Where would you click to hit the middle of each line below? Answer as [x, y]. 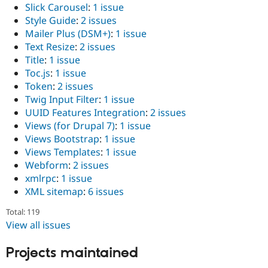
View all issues [38, 225]
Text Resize [50, 47]
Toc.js [38, 73]
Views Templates [63, 152]
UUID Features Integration [85, 113]
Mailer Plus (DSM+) [68, 34]
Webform [47, 165]
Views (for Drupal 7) [70, 126]
